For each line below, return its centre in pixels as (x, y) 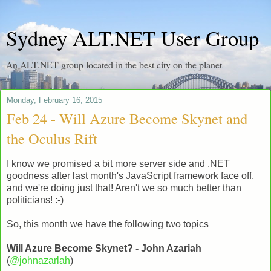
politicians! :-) (35, 200)
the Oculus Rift (52, 138)
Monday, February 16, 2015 (54, 100)
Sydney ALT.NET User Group (132, 38)
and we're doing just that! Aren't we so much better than (124, 188)
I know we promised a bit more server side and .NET (118, 163)
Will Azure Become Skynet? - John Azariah (104, 248)
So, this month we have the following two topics (108, 224)
